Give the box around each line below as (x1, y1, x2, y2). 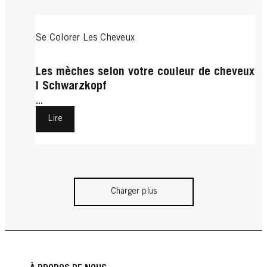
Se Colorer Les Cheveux (36, 33, 135, 44)
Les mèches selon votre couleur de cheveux (36, 66, 254, 79)
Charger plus (110, 187, 157, 196)
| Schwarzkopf (36, 80, 107, 93)
